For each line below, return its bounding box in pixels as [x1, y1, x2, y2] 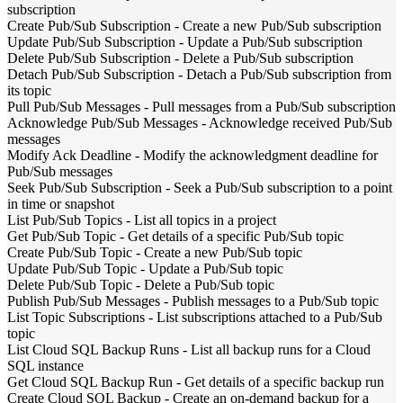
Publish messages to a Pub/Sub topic [172, 292, 379, 309]
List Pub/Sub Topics [7, 211, 122, 228]
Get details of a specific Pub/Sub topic [128, 228, 344, 244]
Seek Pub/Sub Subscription [7, 179, 162, 195]
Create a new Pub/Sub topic [144, 244, 302, 260]
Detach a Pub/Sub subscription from [186, 66, 391, 82]
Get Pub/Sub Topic [7, 228, 116, 244]
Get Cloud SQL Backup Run [7, 373, 173, 390]
